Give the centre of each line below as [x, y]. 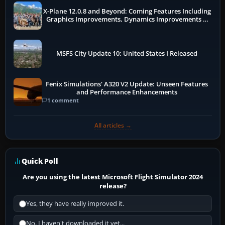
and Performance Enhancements [127, 92]
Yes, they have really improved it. [75, 204]
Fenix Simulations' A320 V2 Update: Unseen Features [127, 84]
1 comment [63, 100]
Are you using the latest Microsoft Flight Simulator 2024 [113, 177]
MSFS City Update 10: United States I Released [127, 54]
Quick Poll [40, 161]
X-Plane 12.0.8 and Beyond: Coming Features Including [127, 12]
